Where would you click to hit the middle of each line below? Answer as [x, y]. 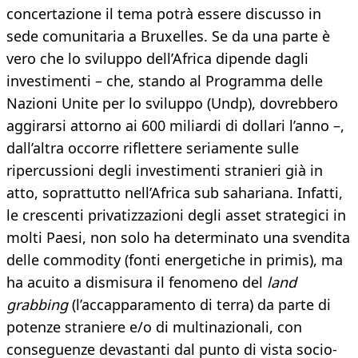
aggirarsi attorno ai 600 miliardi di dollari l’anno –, [175, 126]
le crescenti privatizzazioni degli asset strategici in [176, 215]
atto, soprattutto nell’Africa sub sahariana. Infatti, [175, 193]
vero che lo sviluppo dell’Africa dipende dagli [157, 59]
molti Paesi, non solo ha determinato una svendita [178, 238]
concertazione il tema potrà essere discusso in [164, 14]
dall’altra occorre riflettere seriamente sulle [153, 148]
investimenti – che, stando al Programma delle [165, 81]
